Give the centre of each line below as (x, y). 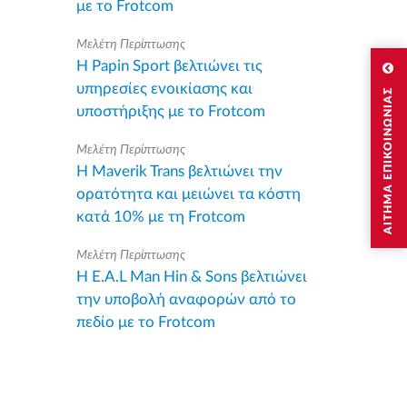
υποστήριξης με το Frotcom (170, 111)
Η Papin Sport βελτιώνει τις (169, 66)
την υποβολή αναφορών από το (186, 299)
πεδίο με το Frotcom (145, 322)
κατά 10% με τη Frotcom (160, 217)
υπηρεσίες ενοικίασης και (164, 89)
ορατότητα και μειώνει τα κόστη (188, 194)
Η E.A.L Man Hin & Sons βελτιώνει (191, 277)
